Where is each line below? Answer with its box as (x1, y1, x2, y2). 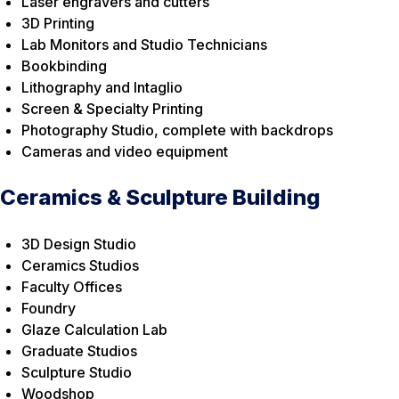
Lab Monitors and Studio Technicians (21, 35, 267, 53)
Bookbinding (21, 56, 107, 75)
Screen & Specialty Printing (21, 99, 203, 118)
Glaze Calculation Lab (21, 320, 167, 338)
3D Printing (21, 13, 94, 32)
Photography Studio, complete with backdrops (21, 120, 333, 139)
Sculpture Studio (21, 362, 132, 381)
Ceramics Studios (21, 256, 139, 274)
